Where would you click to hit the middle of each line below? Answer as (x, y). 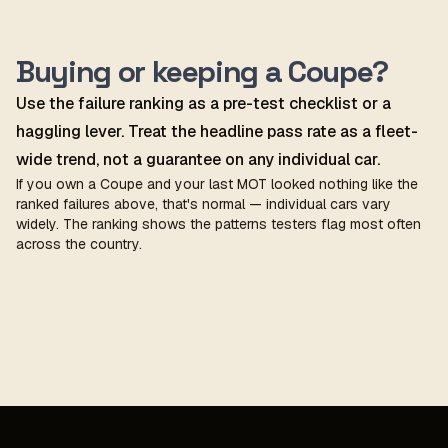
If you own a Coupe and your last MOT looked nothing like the (217, 184)
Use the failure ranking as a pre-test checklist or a (203, 103)
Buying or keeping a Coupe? (202, 71)
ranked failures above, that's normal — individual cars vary (203, 204)
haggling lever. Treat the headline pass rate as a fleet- (217, 131)
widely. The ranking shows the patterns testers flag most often (218, 224)
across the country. (79, 244)
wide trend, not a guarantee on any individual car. (198, 159)
